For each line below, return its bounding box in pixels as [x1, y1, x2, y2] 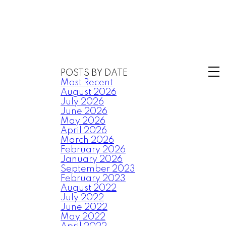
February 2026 [61, 145, 126, 154]
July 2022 [61, 193, 104, 202]
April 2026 [61, 126, 107, 135]
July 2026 [61, 97, 104, 106]
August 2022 [61, 184, 117, 193]
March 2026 [61, 136, 114, 145]
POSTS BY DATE [61, 69, 128, 78]
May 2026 [61, 117, 105, 126]
